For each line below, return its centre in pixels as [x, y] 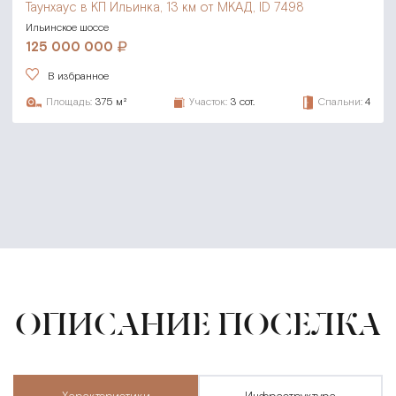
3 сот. [243, 102]
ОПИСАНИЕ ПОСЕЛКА [198, 324]
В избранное [79, 76]
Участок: [209, 102]
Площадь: [69, 102]
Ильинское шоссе [68, 27]
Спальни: [339, 102]
